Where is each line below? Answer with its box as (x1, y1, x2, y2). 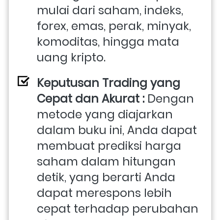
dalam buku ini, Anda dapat (37, 122, 197, 138)
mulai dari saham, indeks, (37, 2, 183, 18)
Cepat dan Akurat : (37, 90, 147, 107)
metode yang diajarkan (37, 106, 173, 122)
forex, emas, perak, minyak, (37, 18, 191, 34)
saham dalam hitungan (37, 153, 176, 169)
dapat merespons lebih (37, 185, 172, 201)
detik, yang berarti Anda (37, 169, 175, 185)
